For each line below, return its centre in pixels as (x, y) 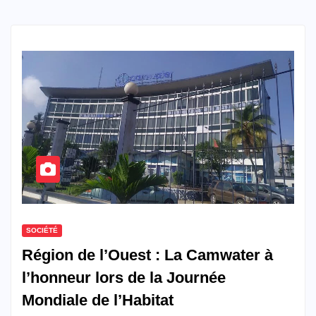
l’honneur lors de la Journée (124, 278)
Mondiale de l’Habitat (98, 300)
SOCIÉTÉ (42, 231)
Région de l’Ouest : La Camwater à (147, 255)
